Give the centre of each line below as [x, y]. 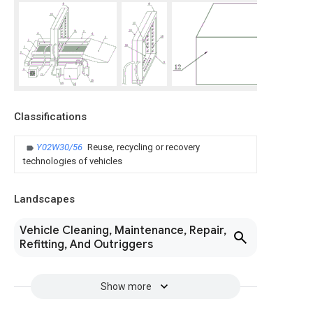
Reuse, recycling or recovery [144, 147]
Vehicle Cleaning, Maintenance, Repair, [123, 231]
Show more [126, 286]
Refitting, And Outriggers [86, 245]
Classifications [50, 117]
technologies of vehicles [73, 161]
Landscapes [44, 199]
